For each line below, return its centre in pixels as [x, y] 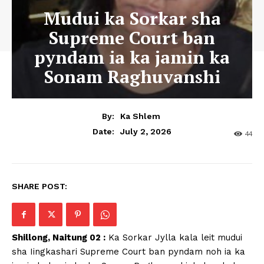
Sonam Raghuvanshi [132, 77]
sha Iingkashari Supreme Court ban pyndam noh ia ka [128, 252]
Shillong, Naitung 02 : [59, 238]
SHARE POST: [39, 187]
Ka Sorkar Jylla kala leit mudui [174, 238]
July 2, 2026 [146, 131]
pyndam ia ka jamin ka [132, 57]
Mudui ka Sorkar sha [132, 19]
